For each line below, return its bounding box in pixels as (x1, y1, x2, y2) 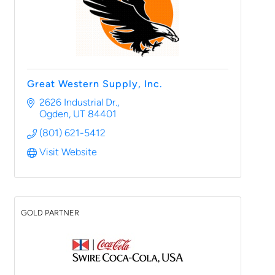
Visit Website (39, 146, 97, 158)
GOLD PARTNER (21, 208, 79, 217)
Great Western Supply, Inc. (27, 78, 163, 90)
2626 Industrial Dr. (39, 96, 117, 108)
